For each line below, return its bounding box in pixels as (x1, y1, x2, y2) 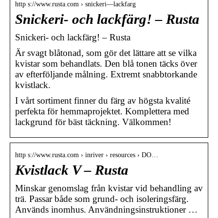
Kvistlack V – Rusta (15, 162, 128, 178)
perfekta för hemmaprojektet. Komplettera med (15, 106, 189, 116)
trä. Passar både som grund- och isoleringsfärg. (15, 193, 189, 204)
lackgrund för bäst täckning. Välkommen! (15, 116, 171, 127)
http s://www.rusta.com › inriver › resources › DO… (15, 151, 158, 159)
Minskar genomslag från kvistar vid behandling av (15, 182, 203, 193)
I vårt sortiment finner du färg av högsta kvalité (15, 95, 190, 106)
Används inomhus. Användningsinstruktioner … (15, 204, 198, 215)
